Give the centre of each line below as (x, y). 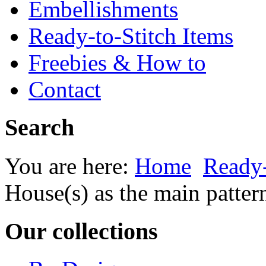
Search (39, 128)
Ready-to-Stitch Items (131, 36)
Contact (65, 89)
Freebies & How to (117, 62)
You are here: (70, 166)
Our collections (81, 231)
